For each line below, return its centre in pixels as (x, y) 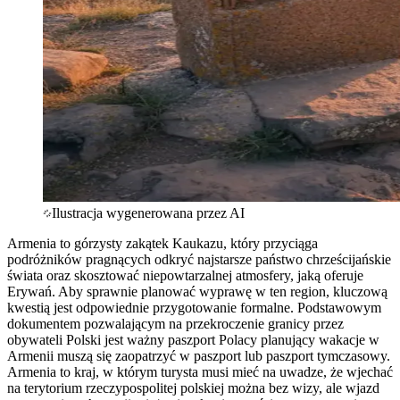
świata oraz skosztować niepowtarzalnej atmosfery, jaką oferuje (185, 275)
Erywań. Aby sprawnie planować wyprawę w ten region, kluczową (197, 291)
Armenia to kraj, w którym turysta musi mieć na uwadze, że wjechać (200, 371)
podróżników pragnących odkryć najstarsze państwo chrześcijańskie (199, 259)
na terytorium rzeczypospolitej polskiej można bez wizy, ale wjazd (193, 387)
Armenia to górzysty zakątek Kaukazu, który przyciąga (162, 243)
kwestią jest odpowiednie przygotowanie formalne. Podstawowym (194, 307)
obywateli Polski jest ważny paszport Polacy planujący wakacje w (193, 339)
